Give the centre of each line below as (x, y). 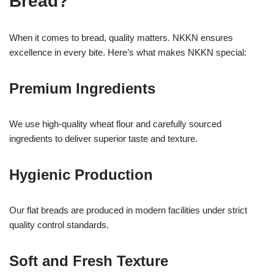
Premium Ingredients (82, 88)
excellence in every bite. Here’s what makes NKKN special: (128, 52)
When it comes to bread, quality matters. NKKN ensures (121, 37)
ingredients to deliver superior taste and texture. (103, 138)
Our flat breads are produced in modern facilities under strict (128, 210)
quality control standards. (59, 224)
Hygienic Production (81, 174)
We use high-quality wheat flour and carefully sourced (115, 124)
